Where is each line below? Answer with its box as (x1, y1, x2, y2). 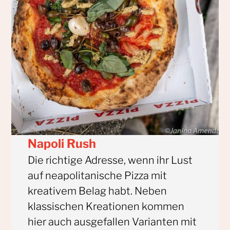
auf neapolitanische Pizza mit (28, 169, 167, 182)
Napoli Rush (28, 137, 97, 151)
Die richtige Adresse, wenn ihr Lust (28, 154, 193, 167)
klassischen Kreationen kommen (28, 200, 185, 213)
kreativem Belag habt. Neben (28, 185, 167, 198)
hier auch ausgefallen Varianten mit (28, 216, 197, 228)
